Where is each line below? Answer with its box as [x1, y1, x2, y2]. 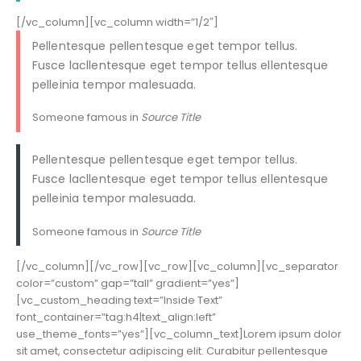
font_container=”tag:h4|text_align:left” [16, 309, 216, 325]
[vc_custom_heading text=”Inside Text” [16, 293, 222, 308]
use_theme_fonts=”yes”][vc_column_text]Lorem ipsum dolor [16, 326, 342, 342]
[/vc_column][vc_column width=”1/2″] [16, 14, 218, 30]
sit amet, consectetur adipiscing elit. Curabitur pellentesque [16, 343, 328, 359]
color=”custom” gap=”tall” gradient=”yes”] [16, 276, 239, 291]
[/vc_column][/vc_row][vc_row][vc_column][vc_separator [16, 259, 338, 274]
